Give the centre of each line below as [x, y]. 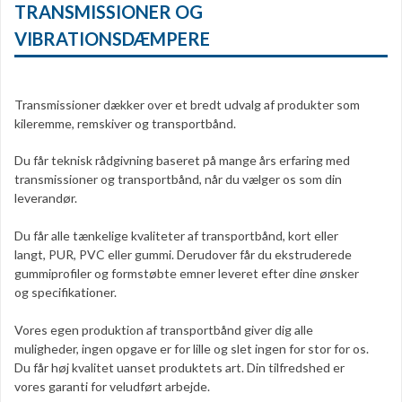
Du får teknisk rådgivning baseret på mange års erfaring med [182, 161]
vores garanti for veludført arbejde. [112, 387]
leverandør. [46, 198]
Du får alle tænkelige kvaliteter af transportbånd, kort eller [176, 236]
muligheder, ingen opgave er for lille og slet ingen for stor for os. [192, 349]
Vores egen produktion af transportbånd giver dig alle [164, 330]
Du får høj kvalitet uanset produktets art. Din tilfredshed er [179, 368]
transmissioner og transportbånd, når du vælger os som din [178, 179]
